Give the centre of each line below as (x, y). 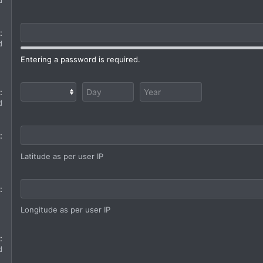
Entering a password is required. (80, 60)
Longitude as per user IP (65, 210)
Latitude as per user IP (62, 156)
